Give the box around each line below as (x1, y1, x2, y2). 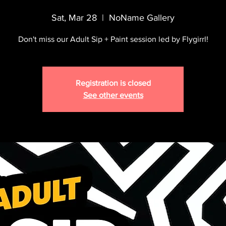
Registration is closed (75, 79, 151, 87)
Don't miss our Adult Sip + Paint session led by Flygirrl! (18, 35, 208, 43)
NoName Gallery (109, 13, 175, 23)
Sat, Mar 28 (51, 13, 97, 23)
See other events (83, 91, 143, 99)
